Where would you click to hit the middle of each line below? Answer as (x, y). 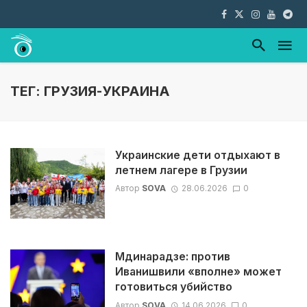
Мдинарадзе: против (172, 257)
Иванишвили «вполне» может (198, 272)
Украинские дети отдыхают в (197, 155)
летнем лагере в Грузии (181, 170)
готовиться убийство (173, 287)
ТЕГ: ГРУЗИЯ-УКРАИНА (90, 91)
